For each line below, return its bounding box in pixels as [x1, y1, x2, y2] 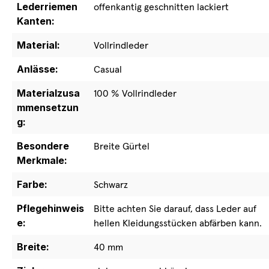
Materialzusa [17, 87, 80, 99]
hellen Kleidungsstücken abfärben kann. [94, 217, 262, 229]
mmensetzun [17, 101, 79, 113]
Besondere [17, 140, 69, 152]
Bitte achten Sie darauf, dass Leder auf [94, 202, 256, 214]
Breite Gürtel [94, 140, 150, 152]
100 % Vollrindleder [94, 87, 177, 99]
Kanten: [17, 15, 55, 27]
